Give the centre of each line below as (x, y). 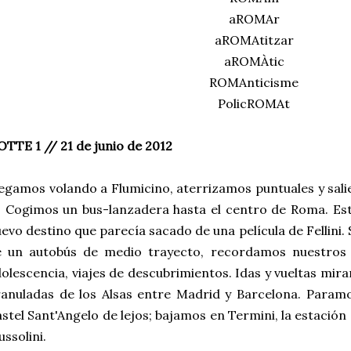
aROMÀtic (254, 61)
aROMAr (254, 19)
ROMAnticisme (254, 82)
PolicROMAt (254, 103)
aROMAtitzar (254, 40)
